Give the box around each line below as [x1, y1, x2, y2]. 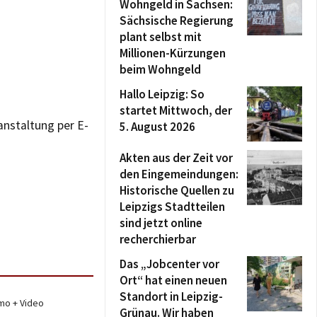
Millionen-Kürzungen [120, 45, 226, 61]
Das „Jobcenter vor [120, 256, 219, 272]
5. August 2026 [120, 119, 195, 134]
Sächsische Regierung [120, 13, 234, 28]
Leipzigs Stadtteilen [120, 199, 225, 214]
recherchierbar [120, 231, 196, 247]
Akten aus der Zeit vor [120, 150, 233, 166]
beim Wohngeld [120, 62, 201, 77]
